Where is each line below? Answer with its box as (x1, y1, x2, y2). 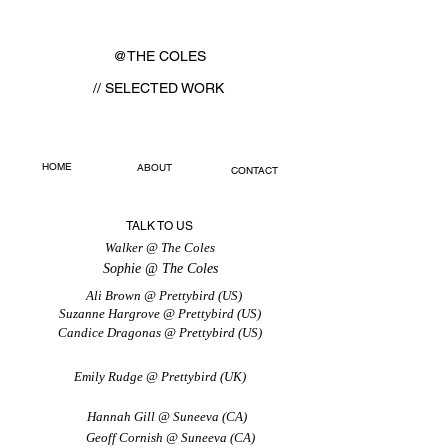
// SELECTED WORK (93, 80, 224, 96)
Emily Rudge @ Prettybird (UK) (74, 369, 246, 384)
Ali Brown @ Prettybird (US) (86, 288, 242, 303)
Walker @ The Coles (105, 240, 215, 255)
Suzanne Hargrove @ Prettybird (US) (59, 306, 261, 321)
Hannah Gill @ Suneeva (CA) (87, 409, 247, 424)
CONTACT (231, 164, 278, 177)
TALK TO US (126, 219, 193, 233)
